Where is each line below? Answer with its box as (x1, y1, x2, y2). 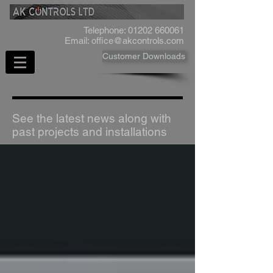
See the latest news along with (12, 112, 171, 125)
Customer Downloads (102, 51, 185, 61)
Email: (65, 35, 91, 46)
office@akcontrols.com (91, 35, 184, 46)
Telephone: (83, 25, 128, 35)
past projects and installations (12, 125, 167, 138)
